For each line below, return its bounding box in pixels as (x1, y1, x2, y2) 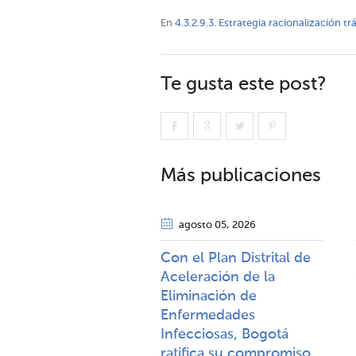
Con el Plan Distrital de (161, 251, 311, 265)
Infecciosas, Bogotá (161, 327, 288, 342)
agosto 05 (179, 220, 226, 230)
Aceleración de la (161, 270, 275, 284)
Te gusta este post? (161, 75, 326, 94)
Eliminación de (161, 289, 257, 304)
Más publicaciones (161, 166, 321, 185)
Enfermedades (161, 308, 255, 323)
